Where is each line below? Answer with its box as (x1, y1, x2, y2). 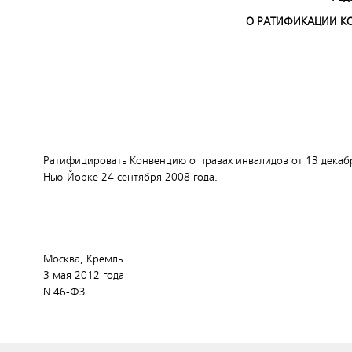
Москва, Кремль (43, 253, 123, 265)
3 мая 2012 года (43, 269, 124, 281)
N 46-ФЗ (43, 286, 85, 298)
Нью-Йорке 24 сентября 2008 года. (43, 171, 218, 183)
